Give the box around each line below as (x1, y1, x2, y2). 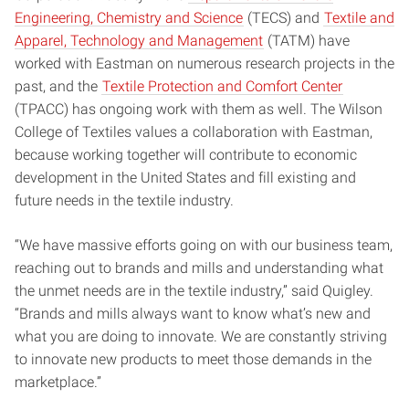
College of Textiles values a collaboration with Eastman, (15, 122, 372, 141)
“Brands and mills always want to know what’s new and (15, 304, 371, 322)
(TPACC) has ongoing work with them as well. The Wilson (15, 100, 383, 118)
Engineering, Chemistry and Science (15, 8, 243, 26)
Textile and (324, 8, 394, 26)
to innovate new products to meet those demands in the (15, 350, 372, 368)
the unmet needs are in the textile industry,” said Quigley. (15, 281, 373, 299)
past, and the (15, 77, 101, 95)
